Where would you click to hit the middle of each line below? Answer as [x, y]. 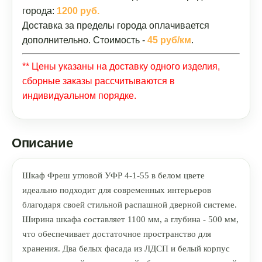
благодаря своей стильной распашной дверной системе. [130, 205]
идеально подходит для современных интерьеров [117, 190]
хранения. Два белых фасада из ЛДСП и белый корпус [126, 249]
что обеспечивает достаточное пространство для [117, 234]
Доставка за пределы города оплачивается [116, 25]
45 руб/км [169, 40]
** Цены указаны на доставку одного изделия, [121, 66]
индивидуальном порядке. [79, 96]
